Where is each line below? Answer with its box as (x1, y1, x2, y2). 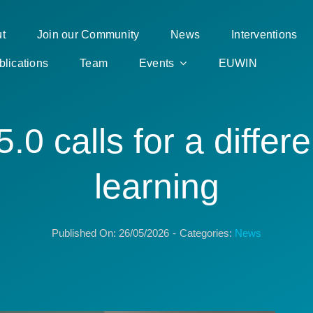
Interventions (231, 28, 298, 41)
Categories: (180, 227, 235, 239)
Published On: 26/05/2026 (52, 227, 169, 239)
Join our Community (36, 28, 140, 41)
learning (94, 167, 219, 206)
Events (139, 57, 175, 69)
